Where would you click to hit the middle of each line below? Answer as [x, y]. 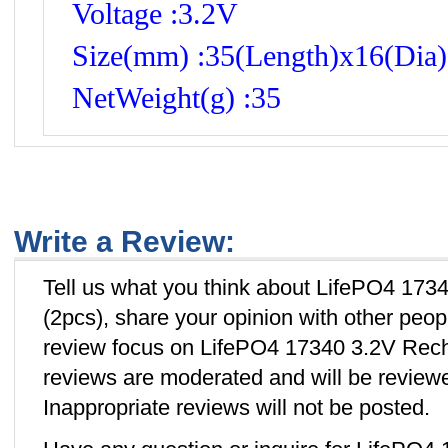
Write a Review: [124, 241]
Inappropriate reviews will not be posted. [236, 407]
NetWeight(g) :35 [176, 97]
